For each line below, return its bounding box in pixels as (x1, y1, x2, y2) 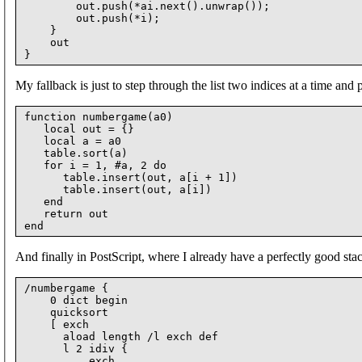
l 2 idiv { (24, 342, 128, 355)
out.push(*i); (24, 11, 160, 24)
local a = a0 (24, 134, 121, 147)
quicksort (24, 305, 108, 318)
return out (24, 207, 108, 220)
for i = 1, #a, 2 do (24, 158, 166, 171)
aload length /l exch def (24, 330, 218, 343)
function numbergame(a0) (24, 110, 173, 123)
